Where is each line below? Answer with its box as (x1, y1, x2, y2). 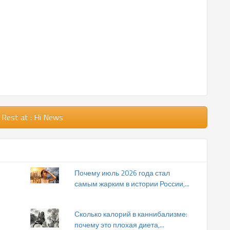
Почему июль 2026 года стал (74, 167, 170, 178)
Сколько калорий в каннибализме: (74, 208, 187, 219)
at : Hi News (21, 110, 63, 123)
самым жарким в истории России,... (74, 178, 189, 189)
